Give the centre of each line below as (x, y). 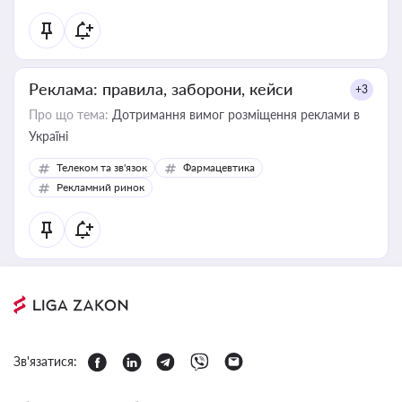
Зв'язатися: (45, 361)
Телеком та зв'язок (102, 167)
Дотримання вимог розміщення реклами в (234, 114)
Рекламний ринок (100, 187)
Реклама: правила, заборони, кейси (161, 89)
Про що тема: (69, 114)
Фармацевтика (219, 167)
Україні (48, 136)
